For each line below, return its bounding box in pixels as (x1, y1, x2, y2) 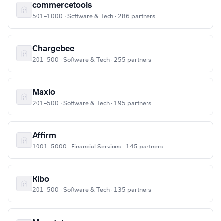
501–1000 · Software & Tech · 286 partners (32, 13, 155, 20)
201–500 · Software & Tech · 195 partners (32, 100, 151, 107)
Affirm (32, 132, 56, 140)
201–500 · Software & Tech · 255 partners (32, 57, 151, 63)
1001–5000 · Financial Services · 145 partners (32, 144, 163, 150)
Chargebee (32, 45, 74, 53)
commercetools (32, 1, 92, 10)
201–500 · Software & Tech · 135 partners (32, 187, 151, 193)
